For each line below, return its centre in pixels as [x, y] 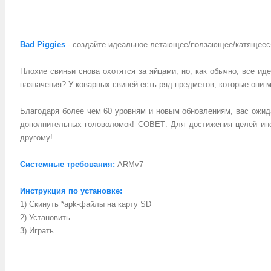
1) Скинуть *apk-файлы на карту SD [86, 204]
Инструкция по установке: [71, 191]
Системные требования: [67, 164]
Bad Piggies [43, 44]
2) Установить [45, 217]
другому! [36, 138]
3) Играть [37, 231]
